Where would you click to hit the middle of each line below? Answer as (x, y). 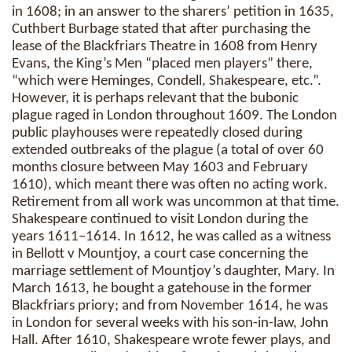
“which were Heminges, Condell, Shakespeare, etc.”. (167, 81)
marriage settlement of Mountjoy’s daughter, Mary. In (173, 271)
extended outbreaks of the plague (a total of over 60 (168, 150)
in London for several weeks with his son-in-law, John (170, 323)
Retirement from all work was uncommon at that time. (176, 202)
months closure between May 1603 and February (160, 168)
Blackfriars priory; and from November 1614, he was (170, 306)
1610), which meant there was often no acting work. (170, 185)
